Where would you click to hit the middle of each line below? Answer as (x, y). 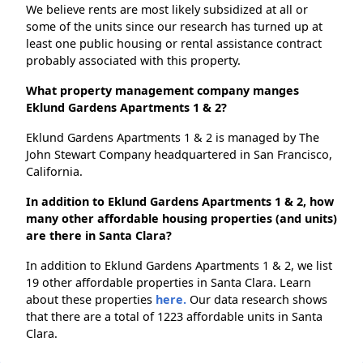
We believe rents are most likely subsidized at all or (167, 10)
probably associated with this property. (133, 61)
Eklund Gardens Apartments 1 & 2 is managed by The (173, 138)
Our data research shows (257, 300)
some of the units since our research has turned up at (174, 27)
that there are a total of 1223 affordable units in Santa (174, 317)
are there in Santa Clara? (99, 236)
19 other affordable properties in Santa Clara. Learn (169, 283)
